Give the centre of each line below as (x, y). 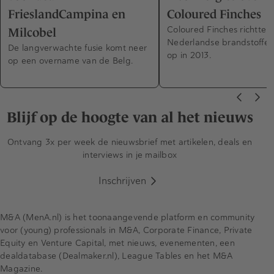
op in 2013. (189, 55)
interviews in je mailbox (130, 154)
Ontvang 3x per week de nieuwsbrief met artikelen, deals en (130, 142)
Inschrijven (122, 180)
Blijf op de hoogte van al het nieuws (130, 117)
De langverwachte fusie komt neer (77, 47)
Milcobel (32, 32)
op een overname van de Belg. (70, 60)
